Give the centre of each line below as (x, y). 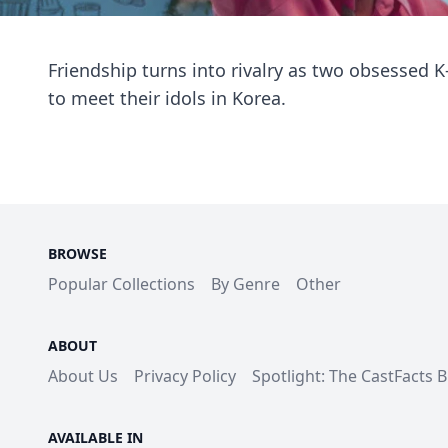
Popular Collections (121, 284)
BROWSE (77, 253)
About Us (83, 376)
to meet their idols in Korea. (167, 98)
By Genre (245, 284)
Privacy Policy (185, 376)
